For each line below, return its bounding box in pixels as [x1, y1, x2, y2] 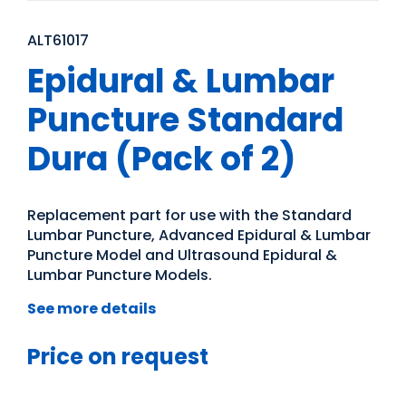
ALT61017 [27, 30, 89, 52]
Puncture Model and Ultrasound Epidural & [27, 245, 337, 266]
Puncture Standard [27, 97, 343, 144]
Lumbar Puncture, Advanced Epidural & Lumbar [27, 225, 371, 246]
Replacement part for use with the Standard [27, 205, 352, 227]
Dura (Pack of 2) [27, 136, 295, 183]
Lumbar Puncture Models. [27, 265, 212, 286]
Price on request [27, 342, 208, 372]
